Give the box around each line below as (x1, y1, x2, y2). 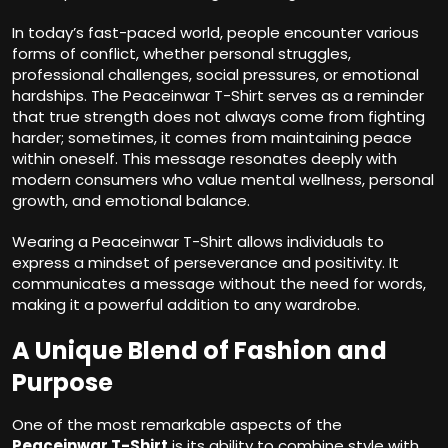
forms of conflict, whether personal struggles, (12, 43, 351, 65)
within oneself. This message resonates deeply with (12, 148, 397, 170)
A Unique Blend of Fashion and (12, 334, 387, 368)
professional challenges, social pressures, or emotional (12, 64, 419, 86)
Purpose (12, 366, 113, 400)
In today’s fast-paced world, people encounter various (12, 22, 419, 44)
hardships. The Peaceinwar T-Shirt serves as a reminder (12, 85, 424, 107)
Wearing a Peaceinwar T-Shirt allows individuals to (12, 231, 384, 253)
